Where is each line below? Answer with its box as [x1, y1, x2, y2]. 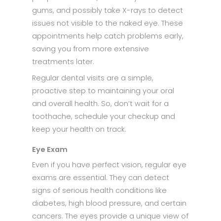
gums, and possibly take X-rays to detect [32, 5, 183, 15]
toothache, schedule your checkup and [32, 111, 175, 122]
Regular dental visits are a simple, [32, 73, 153, 83]
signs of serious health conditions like [32, 185, 167, 196]
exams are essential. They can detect [32, 173, 169, 183]
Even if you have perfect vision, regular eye [32, 160, 186, 170]
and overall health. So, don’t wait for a [32, 99, 169, 109]
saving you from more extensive [32, 43, 149, 54]
